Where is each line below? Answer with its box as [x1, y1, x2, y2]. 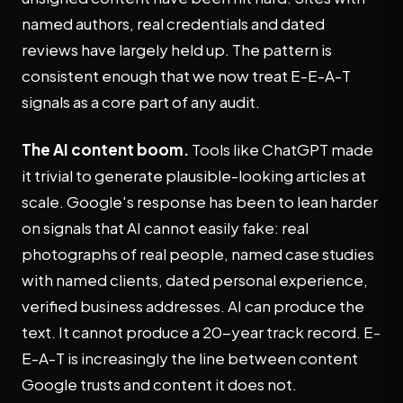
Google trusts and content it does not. [22, 374, 297, 394]
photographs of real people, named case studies [22, 244, 374, 264]
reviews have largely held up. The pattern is [22, 40, 332, 59]
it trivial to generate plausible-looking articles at [22, 166, 366, 185]
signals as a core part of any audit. [22, 92, 260, 112]
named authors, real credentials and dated [22, 13, 325, 33]
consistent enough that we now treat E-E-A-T [22, 66, 351, 85]
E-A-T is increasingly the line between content [22, 348, 358, 368]
